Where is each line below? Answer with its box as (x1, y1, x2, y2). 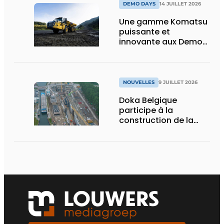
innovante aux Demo (119, 35, 202, 47)
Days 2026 (119, 45, 161, 57)
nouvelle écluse (119, 124, 181, 136)
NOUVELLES (123, 79, 154, 86)
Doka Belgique (119, 94, 177, 106)
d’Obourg (119, 134, 157, 146)
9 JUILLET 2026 (158, 79, 197, 86)
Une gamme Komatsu (119, 15, 207, 27)
